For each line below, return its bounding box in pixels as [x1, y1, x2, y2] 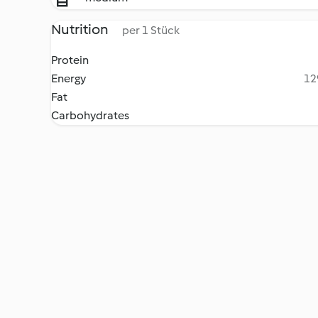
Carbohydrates [51, 109, 129, 122]
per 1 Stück [122, 23, 180, 37]
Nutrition [51, 21, 111, 38]
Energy [51, 72, 86, 85]
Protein [51, 53, 89, 67]
